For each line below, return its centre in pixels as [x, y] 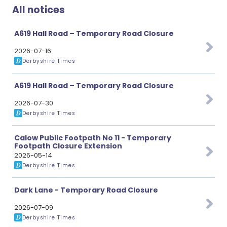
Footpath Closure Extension [68, 146]
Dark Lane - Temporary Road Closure [86, 190]
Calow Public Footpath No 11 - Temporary [93, 138]
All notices [39, 10]
